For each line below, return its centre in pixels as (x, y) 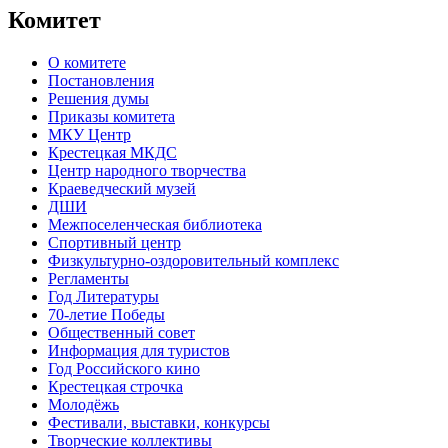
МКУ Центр (89, 134)
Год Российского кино (124, 368)
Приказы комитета (111, 116)
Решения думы (98, 98)
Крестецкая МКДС (112, 152)
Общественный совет (121, 332)
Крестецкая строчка (115, 386)
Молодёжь (83, 404)
